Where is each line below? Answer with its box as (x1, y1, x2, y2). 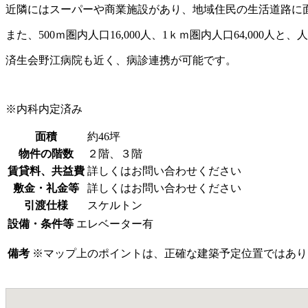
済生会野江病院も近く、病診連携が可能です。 (5, 54, 236, 67)
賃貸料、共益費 (8, 165, 85, 177)
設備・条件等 (8, 218, 74, 230)
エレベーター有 (76, 218, 153, 230)
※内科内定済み (5, 103, 82, 115)
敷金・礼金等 (13, 182, 79, 195)
